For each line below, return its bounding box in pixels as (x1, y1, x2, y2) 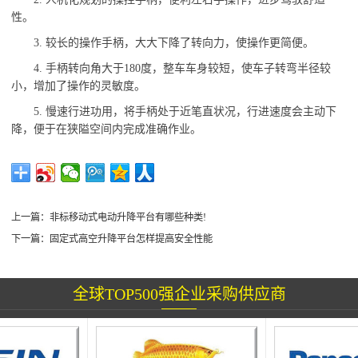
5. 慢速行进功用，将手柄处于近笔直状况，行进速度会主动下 (34, 105, 337, 118)
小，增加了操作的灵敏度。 (11, 80, 146, 93)
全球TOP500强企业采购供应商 (72, 285, 286, 304)
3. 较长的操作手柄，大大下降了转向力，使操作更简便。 (34, 37, 315, 50)
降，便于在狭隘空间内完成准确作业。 (11, 123, 202, 136)
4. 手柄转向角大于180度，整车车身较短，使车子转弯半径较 (34, 62, 332, 75)
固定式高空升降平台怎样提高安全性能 (50, 233, 213, 245)
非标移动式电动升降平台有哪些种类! (50, 212, 207, 224)
